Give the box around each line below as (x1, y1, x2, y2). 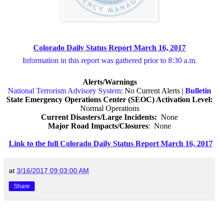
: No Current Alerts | (121, 86, 185, 95)
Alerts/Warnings (82, 77, 137, 86)
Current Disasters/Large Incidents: (41, 112, 157, 121)
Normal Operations (80, 104, 139, 112)
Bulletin (185, 86, 211, 95)
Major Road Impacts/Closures (48, 121, 148, 130)
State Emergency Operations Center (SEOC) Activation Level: (6, 95, 213, 104)
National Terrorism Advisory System (8, 86, 121, 95)
